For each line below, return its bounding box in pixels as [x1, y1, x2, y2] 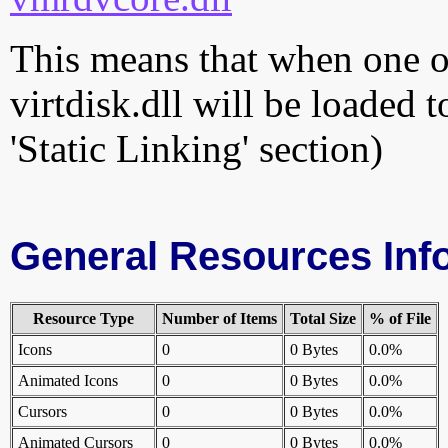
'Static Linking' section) [10, 127, 383, 171]
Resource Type [33, 310, 134, 328]
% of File [369, 310, 431, 328]
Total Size [290, 310, 356, 328]
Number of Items [162, 310, 277, 328]
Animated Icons [18, 372, 118, 390]
